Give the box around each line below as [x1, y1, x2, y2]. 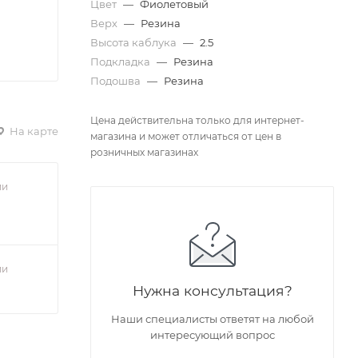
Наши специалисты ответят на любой [110, 312, 314, 326]
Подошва [90, 74, 143, 88]
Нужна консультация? [132, 282, 292, 300]
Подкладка [90, 55, 153, 69]
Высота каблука [90, 36, 179, 50]
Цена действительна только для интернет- [90, 114, 304, 127]
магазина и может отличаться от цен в [90, 130, 281, 143]
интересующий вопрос [149, 328, 275, 342]
